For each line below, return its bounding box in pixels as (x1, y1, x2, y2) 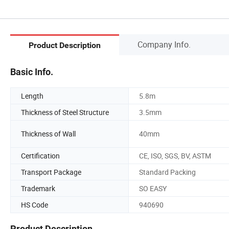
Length (21, 90, 43, 101)
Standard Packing (139, 167, 196, 177)
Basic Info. (10, 66, 53, 77)
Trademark (21, 183, 55, 193)
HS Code (21, 199, 48, 210)
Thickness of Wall (21, 129, 76, 139)
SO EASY (139, 183, 167, 193)
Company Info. (138, 38, 191, 50)
